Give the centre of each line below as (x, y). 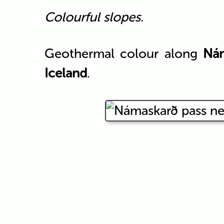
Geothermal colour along (124, 53)
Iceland (65, 73)
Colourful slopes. (94, 17)
